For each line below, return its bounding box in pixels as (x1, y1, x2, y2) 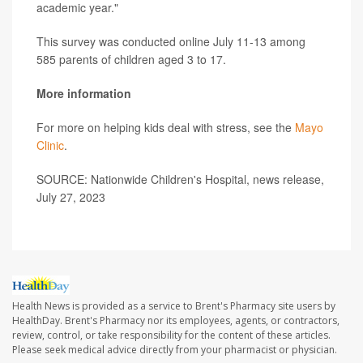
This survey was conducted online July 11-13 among (36, 32, 305, 49)
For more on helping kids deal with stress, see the (36, 118, 295, 135)
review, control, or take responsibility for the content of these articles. (12, 327, 331, 342)
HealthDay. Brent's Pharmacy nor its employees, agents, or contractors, (12, 313, 340, 327)
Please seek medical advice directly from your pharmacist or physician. (12, 342, 337, 357)
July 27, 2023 (36, 188, 105, 205)
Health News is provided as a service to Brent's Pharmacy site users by (12, 298, 335, 313)
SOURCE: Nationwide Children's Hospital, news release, (36, 170, 324, 187)
